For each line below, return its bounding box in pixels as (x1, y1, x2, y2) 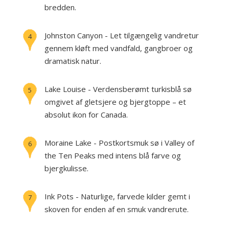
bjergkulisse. (44, 163, 88, 173)
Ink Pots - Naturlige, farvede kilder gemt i (44, 191, 190, 201)
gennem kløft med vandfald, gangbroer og (44, 43, 193, 53)
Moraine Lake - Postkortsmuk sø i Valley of (44, 138, 194, 148)
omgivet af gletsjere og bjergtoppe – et (44, 97, 186, 107)
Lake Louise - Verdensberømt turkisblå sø (44, 84, 192, 94)
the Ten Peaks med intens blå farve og (44, 150, 181, 161)
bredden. (44, 2, 76, 12)
